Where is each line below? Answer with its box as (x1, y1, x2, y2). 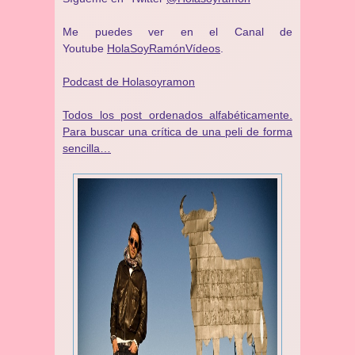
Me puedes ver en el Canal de (63, 25, 292, 38)
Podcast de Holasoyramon (63, 75, 195, 88)
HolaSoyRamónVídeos (107, 42, 220, 55)
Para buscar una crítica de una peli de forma (63, 125, 292, 138)
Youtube (63, 42, 107, 55)
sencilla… (63, 142, 111, 155)
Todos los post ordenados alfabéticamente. (63, 109, 292, 121)
